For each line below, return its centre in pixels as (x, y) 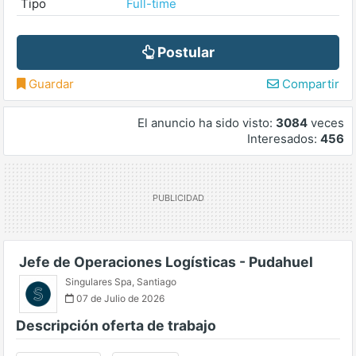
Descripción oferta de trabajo (116, 325)
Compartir (309, 84)
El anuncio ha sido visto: (207, 123)
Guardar (50, 84)
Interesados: (284, 139)
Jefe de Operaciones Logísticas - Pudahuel (166, 262)
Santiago (157, 282)
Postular (184, 52)
